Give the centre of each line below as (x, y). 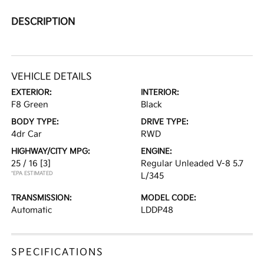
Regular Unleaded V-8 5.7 (192, 164)
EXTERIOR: (32, 93)
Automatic (32, 210)
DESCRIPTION (43, 22)
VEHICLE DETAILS (52, 77)
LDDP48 (157, 210)
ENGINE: (156, 152)
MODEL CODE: (169, 198)
